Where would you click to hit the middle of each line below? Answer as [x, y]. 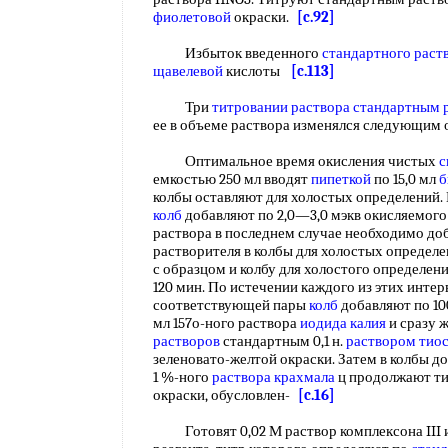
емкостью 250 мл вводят [232, 179]
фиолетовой [192, 17]
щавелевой [188, 71]
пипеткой [341, 179]
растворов [186, 341]
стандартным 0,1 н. [283, 341]
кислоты [257, 71]
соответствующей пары [231, 305]
